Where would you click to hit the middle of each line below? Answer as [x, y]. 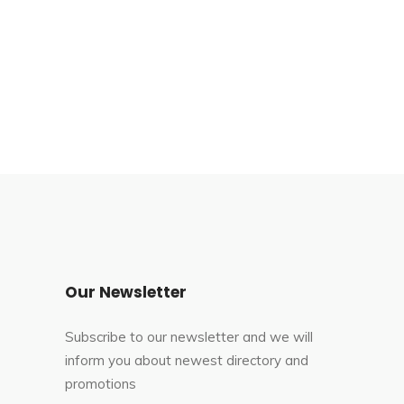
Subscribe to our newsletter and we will [189, 337]
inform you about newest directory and [187, 361]
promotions [101, 384]
